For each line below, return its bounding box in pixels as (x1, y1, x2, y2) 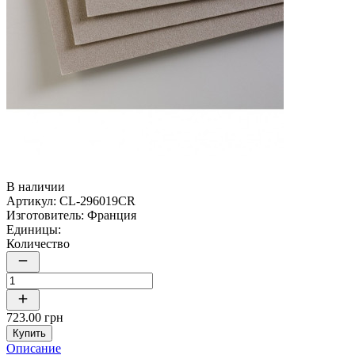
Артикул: (6, 193, 56, 208)
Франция (87, 208, 136, 222)
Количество (6, 236, 70, 250)
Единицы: (6, 222, 61, 236)
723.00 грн (6, 310, 63, 324)
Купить (13, 326, 46, 339)
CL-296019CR (59, 193, 136, 208)
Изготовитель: (6, 208, 84, 222)
